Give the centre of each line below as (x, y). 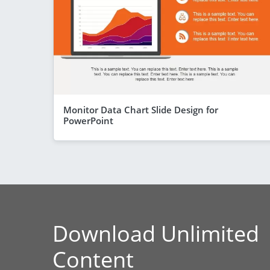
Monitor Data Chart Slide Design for (141, 109)
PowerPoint (88, 120)
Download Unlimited (156, 233)
